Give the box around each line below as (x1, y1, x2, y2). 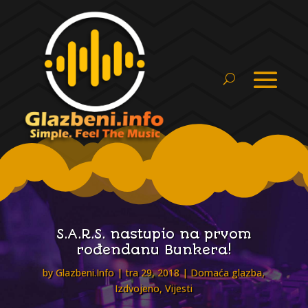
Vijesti (165, 282, 193, 296)
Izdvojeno (115, 282, 160, 296)
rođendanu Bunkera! (76, 242, 232, 258)
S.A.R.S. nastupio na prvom (56, 226, 252, 243)
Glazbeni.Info (56, 266, 115, 280)
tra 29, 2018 (125, 266, 180, 280)
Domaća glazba (190, 266, 263, 280)
